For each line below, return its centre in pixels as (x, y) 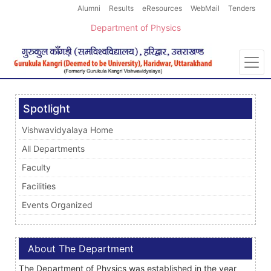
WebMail (205, 8)
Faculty (36, 167)
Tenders (241, 8)
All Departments (53, 148)
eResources (162, 8)
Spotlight (47, 108)
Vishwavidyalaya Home (67, 129)
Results (121, 8)
